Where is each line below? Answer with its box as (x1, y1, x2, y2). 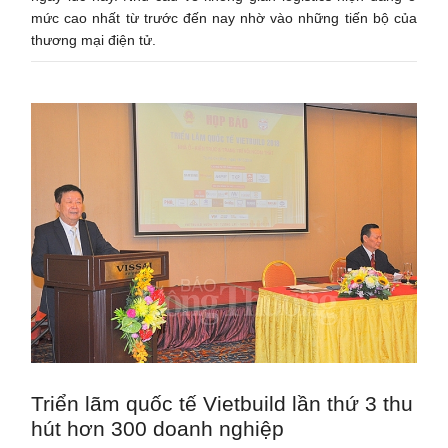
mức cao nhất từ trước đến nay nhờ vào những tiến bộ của (31, 9, 417, 26)
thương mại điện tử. (31, 31, 157, 48)
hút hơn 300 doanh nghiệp (31, 416, 285, 440)
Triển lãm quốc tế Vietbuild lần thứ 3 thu (31, 391, 414, 415)
